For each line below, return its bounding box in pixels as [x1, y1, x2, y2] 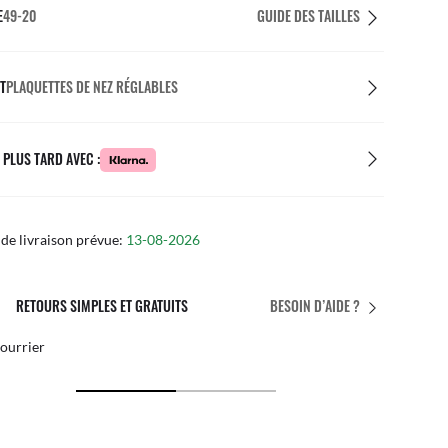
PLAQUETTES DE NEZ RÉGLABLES [6, 76, 178, 97]
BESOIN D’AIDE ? [270, 295, 360, 317]
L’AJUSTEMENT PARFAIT [16, 294, 140, 316]
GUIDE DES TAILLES [257, 5, 360, 26]
